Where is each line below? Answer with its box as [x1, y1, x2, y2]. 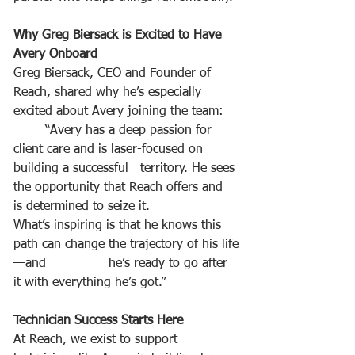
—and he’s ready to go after [13, 257, 50, 270]
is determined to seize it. [13, 200, 154, 213]
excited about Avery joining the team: [13, 105, 223, 118]
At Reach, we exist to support [13, 333, 181, 346]
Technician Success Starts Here [13, 314, 183, 327]
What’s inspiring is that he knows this [13, 219, 225, 232]
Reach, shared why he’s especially [13, 86, 205, 99]
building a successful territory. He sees [13, 162, 132, 175]
